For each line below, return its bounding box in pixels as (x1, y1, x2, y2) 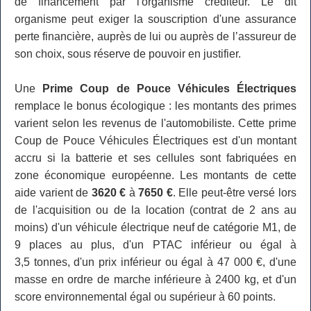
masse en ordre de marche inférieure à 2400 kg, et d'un (15, 274, 296, 286)
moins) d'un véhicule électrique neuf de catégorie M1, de (15, 221, 296, 234)
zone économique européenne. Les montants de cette (15, 169, 296, 182)
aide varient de (15, 187, 92, 199)
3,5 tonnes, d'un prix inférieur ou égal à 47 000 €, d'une (15, 256, 296, 269)
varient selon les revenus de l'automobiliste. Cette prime (15, 117, 296, 130)
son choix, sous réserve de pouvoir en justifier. (15, 48, 241, 60)
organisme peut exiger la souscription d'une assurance (15, 13, 296, 26)
